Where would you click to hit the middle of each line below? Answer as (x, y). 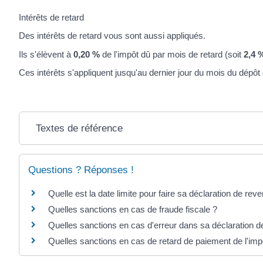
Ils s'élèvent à (46, 54)
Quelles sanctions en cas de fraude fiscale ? (133, 210)
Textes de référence (79, 129)
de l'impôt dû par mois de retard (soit (172, 54)
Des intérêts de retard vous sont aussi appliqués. (112, 36)
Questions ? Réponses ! (81, 170)
